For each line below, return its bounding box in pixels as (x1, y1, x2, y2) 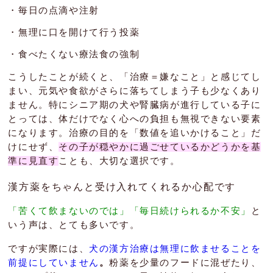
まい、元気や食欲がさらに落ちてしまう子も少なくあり (8, 85, 261, 96)
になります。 (8, 127, 69, 138)
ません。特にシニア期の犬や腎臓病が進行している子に (8, 99, 261, 110)
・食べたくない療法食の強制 (8, 49, 140, 60)
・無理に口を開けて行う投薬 (8, 27, 140, 38)
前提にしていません (8, 258, 99, 268)
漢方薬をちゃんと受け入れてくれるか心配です (8, 182, 236, 193)
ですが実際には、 (8, 244, 90, 254)
